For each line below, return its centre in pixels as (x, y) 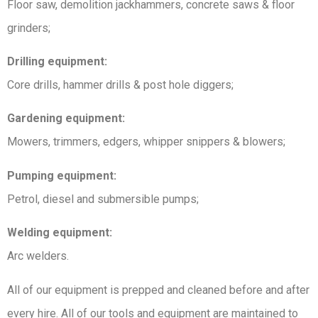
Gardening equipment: (66, 119)
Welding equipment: (60, 233)
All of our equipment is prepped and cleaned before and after (158, 290)
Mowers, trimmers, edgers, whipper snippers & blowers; (146, 142)
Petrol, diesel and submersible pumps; (103, 199)
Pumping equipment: (62, 175)
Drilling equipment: (57, 61)
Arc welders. (38, 256)
